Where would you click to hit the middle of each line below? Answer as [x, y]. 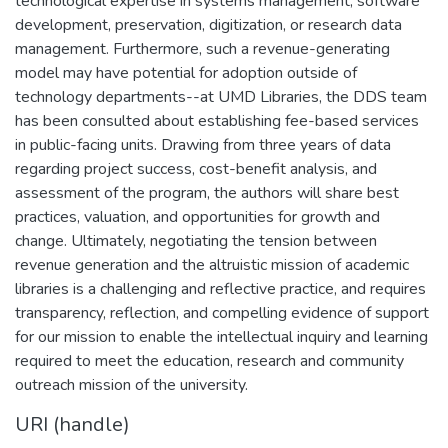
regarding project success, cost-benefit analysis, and [196, 168]
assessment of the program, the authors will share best [207, 192]
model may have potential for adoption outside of [186, 72]
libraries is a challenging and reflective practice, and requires [220, 288]
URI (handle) [72, 424]
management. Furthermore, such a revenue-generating [202, 48]
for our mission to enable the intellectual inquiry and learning [221, 336]
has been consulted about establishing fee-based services [217, 120]
